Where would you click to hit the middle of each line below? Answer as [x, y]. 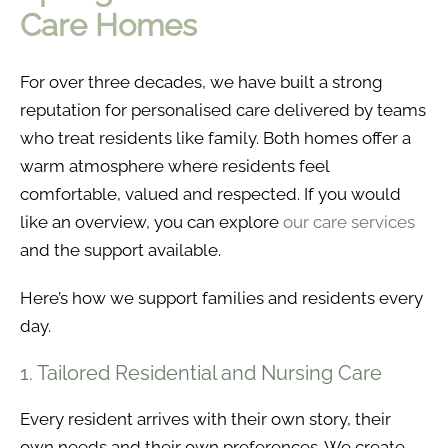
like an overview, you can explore [151, 222]
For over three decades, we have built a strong [201, 82]
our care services [349, 222]
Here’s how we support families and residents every [221, 298]
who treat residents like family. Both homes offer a [215, 138]
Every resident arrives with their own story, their [205, 419]
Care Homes [108, 25]
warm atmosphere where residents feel [174, 166]
